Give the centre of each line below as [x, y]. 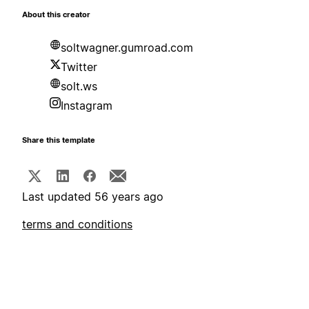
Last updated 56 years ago [93, 197]
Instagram [87, 106]
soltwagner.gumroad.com [127, 48]
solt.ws [79, 87]
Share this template [59, 141]
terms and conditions [77, 225]
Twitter [79, 67]
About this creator [56, 15]
